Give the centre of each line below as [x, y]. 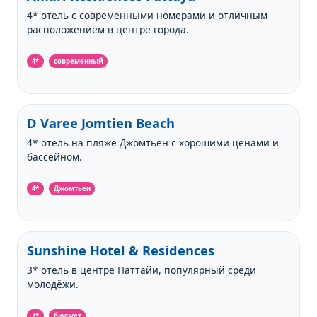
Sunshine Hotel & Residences [121, 251]
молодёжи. [53, 284]
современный [78, 61]
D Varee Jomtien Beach [101, 123]
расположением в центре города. [108, 30]
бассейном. [55, 157]
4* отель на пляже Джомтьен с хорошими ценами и [153, 143]
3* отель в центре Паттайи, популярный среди [142, 270]
